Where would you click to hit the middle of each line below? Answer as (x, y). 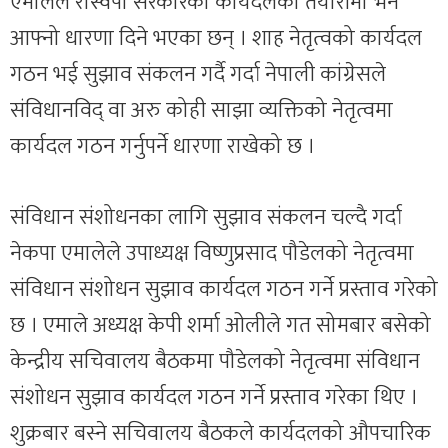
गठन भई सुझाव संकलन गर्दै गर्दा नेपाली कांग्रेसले (198, 74)
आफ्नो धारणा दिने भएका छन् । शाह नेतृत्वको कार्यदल (216, 38)
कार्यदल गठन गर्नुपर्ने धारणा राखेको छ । (162, 146)
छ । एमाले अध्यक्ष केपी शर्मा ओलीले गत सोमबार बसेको (220, 325)
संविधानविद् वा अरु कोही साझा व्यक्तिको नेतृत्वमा (201, 110)
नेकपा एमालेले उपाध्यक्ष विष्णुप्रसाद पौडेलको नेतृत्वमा (212, 253)
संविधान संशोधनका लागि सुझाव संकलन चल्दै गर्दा (206, 217)
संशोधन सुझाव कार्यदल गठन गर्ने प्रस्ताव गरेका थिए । (214, 397)
